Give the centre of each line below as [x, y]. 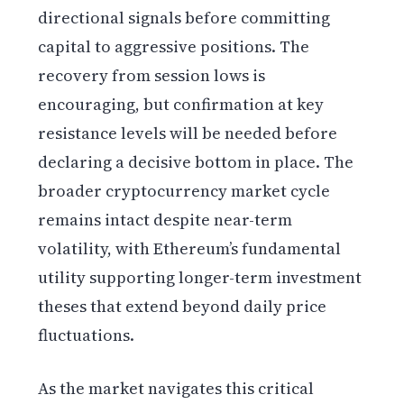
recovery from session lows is [152, 76]
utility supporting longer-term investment [200, 278]
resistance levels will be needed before [188, 133]
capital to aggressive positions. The [174, 47]
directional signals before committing [184, 18]
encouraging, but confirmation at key [181, 105]
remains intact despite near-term [165, 220]
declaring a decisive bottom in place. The [196, 162]
